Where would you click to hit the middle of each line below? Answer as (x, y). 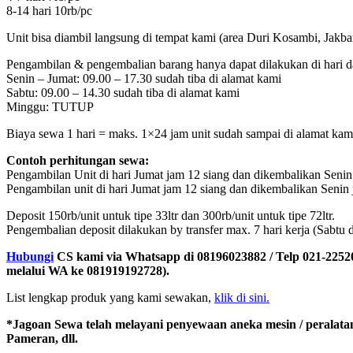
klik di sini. (242, 298)
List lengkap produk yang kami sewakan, (110, 298)
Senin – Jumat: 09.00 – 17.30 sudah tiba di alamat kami (144, 79)
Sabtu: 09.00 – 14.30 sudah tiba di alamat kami (123, 93)
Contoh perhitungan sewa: (78, 161)
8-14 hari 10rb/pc (49, 11)
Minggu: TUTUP (50, 107)
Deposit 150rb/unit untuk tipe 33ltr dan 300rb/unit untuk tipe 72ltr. (171, 216)
